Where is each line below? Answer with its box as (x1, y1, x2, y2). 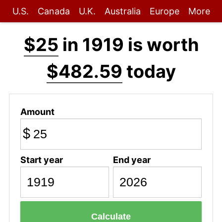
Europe (149, 6, 179, 16)
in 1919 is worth (58, 34, 199, 55)
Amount (20, 106, 55, 117)
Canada (37, 6, 70, 16)
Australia (104, 6, 141, 16)
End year (112, 154, 151, 165)
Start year (20, 154, 63, 165)
